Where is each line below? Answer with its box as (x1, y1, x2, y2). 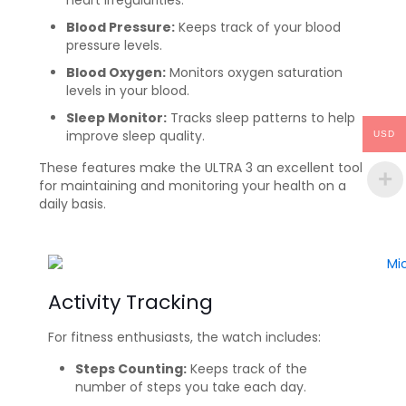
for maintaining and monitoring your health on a (39, 177, 346, 196)
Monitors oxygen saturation (166, 63, 343, 82)
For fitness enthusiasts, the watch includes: (48, 328, 321, 347)
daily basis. (39, 195, 106, 214)
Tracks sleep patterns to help (167, 109, 355, 128)
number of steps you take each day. (75, 378, 306, 397)
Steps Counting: (75, 360, 187, 379)
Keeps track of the (187, 360, 307, 379)
